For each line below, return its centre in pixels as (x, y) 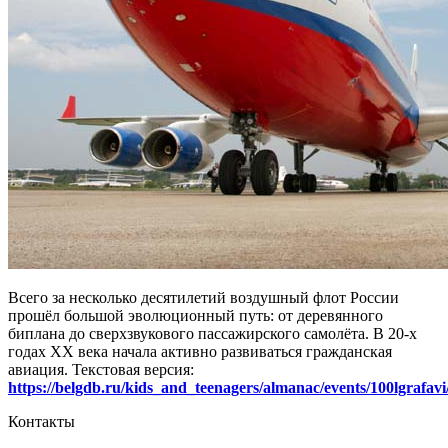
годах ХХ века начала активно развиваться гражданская (200, 352)
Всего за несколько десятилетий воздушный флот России (203, 298)
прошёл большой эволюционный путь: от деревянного (195, 316)
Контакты (41, 422)
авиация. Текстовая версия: (101, 370)
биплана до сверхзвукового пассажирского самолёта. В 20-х (212, 334)
